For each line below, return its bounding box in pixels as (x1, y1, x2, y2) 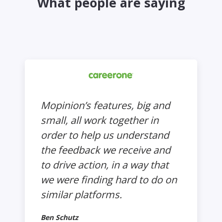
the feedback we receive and (41, 143, 170, 157)
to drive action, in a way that (41, 158, 168, 171)
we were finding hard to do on (41, 172, 177, 186)
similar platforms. (41, 187, 122, 201)
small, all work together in (41, 113, 159, 127)
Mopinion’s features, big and (41, 98, 170, 112)
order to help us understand (41, 128, 169, 142)
